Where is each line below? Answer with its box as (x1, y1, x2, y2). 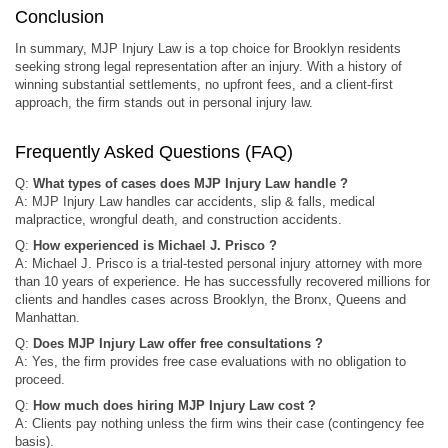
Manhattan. (15, 309, 80, 325)
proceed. (15, 371, 65, 387)
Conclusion (15, 6, 104, 27)
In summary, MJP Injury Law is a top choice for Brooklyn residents (15, 40, 401, 56)
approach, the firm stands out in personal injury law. (15, 94, 313, 110)
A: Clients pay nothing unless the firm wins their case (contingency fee (15, 415, 424, 431)
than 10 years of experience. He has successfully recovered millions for (15, 273, 430, 289)
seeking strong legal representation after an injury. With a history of (15, 58, 402, 74)
